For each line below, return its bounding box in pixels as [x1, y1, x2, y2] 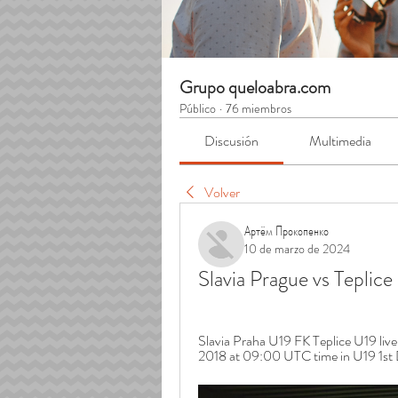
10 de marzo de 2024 [244, 240, 350, 258]
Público [179, 99, 216, 117]
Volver [204, 182, 240, 203]
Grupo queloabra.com [179, 75, 330, 100]
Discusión [204, 131, 259, 151]
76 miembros [226, 99, 291, 117]
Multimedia [308, 131, 371, 151]
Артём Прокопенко [244, 220, 329, 241]
